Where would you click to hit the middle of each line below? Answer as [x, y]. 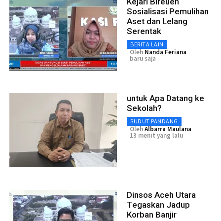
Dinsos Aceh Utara [161, 195]
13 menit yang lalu [156, 136]
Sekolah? [144, 108]
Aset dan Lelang [157, 21]
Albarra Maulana [168, 129]
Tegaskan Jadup [158, 205]
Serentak [144, 31]
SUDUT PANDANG [154, 121]
